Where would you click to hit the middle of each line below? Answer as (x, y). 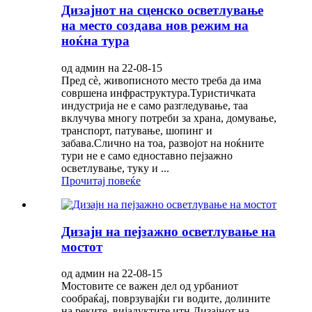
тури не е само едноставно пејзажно (147, 155)
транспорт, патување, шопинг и (137, 130)
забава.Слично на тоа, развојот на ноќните (163, 143)
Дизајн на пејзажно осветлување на (169, 231)
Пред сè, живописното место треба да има (161, 80)
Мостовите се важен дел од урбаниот (150, 286)
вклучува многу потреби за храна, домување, (169, 118)
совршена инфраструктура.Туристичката (158, 93)
